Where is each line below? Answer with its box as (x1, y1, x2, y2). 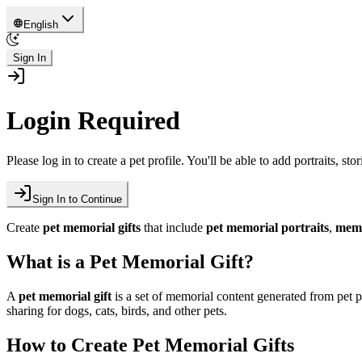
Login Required (6, 106, 180, 136)
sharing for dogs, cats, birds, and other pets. (6, 303, 227, 318)
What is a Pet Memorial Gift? (6, 250, 254, 272)
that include (141, 220, 206, 234)
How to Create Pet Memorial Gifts (6, 334, 294, 356)
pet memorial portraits (206, 220, 329, 234)
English (23, 19, 59, 31)
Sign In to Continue (32, 192, 122, 205)
